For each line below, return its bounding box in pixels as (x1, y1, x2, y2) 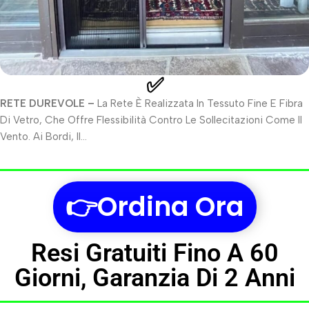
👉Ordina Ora (65, 188, 244, 226)
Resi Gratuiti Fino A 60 (30, 239, 279, 268)
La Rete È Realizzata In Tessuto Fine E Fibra (94, 97, 303, 110)
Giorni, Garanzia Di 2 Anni (14, 263, 295, 293)
